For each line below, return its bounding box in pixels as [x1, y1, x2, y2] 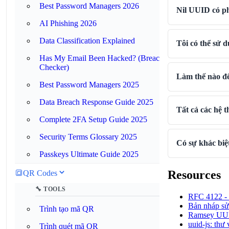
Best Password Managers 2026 [39, 2, 139, 10]
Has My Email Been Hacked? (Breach [39, 54, 164, 62]
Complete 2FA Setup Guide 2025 [39, 115, 147, 124]
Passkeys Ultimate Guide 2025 [39, 150, 139, 158]
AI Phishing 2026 [39, 19, 97, 28]
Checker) [39, 63, 69, 72]
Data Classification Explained [39, 36, 135, 45]
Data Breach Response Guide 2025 [39, 98, 153, 106]
